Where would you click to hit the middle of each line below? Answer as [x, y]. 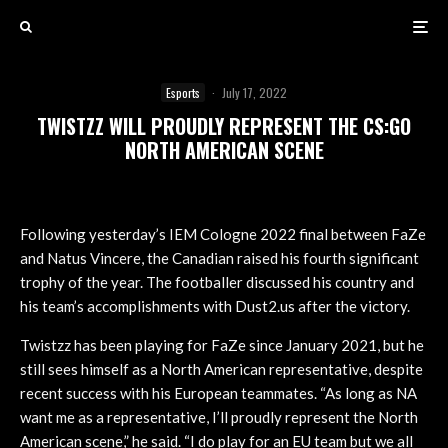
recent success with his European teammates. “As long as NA [218, 393]
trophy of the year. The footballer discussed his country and [217, 282]
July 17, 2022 [254, 92]
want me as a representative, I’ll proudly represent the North [219, 417]
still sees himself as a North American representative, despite [221, 369]
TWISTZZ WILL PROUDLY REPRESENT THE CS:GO [224, 126]
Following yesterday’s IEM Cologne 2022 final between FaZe [223, 234]
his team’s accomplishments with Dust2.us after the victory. [215, 306]
